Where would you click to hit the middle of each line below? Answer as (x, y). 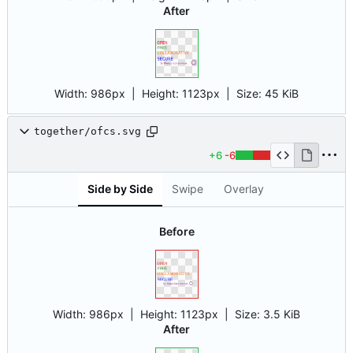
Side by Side (120, 189)
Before (176, 231)
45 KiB (282, 94)
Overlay (244, 189)
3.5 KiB (282, 314)
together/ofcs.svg (87, 132)
